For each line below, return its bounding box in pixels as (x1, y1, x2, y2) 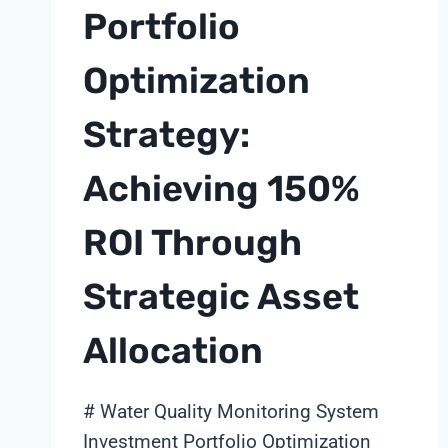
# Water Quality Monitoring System (83, 399, 379, 423)
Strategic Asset (83, 274, 359, 318)
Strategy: (83, 112, 250, 156)
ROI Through (83, 220, 302, 264)
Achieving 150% (83, 166, 360, 210)
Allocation (83, 328, 263, 372)
